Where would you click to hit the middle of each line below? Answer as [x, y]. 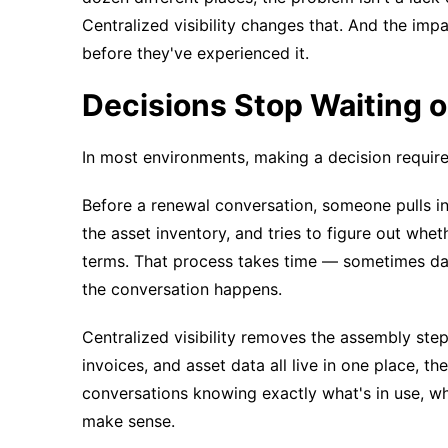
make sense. [128, 420]
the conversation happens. [182, 288]
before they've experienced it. [195, 52]
